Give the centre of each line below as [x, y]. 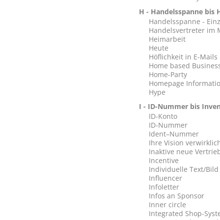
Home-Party [168, 74]
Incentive [164, 160]
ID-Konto [163, 116]
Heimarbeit [167, 39]
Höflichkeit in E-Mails [183, 57]
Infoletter [164, 187]
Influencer [165, 178]
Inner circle [167, 205]
